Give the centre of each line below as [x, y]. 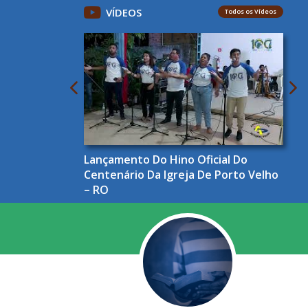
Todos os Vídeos [251, 11]
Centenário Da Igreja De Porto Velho [181, 175]
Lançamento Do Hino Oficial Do [166, 160]
